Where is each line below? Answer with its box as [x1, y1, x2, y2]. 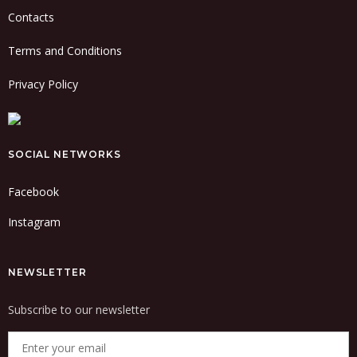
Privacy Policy [8, 76, 78, 92]
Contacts [8, 10, 54, 25]
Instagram [8, 214, 61, 229]
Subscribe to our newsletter [8, 302, 150, 317]
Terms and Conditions [8, 43, 122, 58]
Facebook [8, 184, 59, 199]
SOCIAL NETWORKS [8, 148, 121, 160]
